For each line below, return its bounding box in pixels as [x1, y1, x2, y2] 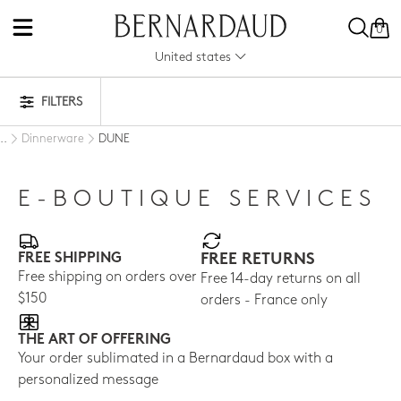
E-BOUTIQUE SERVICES [18, 187, 377, 212]
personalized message [18, 373, 158, 388]
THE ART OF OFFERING [18, 333, 171, 348]
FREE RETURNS [200, 251, 315, 269]
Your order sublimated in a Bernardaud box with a [18, 352, 333, 367]
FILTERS [41, 96, 82, 109]
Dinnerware [21, 133, 84, 145]
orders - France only [200, 293, 328, 308]
